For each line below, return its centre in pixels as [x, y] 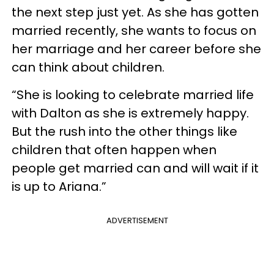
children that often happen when [114, 150]
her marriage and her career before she [136, 49]
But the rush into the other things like [124, 131]
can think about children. [91, 67]
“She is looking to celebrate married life [133, 94]
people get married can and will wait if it [135, 168]
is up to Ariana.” [59, 186]
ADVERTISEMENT [137, 220]
